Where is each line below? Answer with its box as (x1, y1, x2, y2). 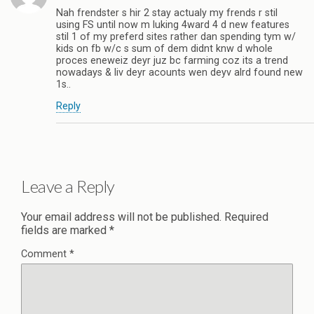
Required (224, 210, 268, 224)
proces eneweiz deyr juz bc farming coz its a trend (56, 55, 288, 67)
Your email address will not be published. (21, 210, 221, 224)
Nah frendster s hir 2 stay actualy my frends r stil (56, 7, 278, 19)
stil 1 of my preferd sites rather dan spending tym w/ (56, 31, 296, 43)
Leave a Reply (21, 175, 115, 196)
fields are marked (21, 223, 109, 237)
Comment (21, 247, 69, 260)
